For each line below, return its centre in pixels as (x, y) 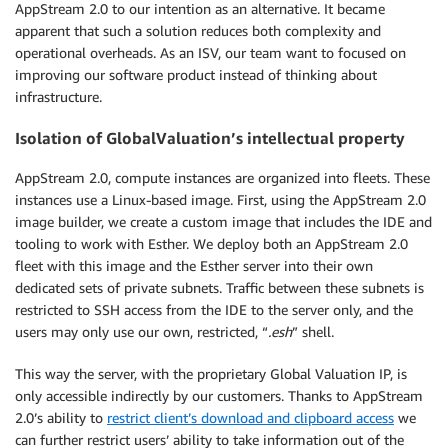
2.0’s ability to (61, 418)
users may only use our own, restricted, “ (141, 332)
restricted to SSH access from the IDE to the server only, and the (214, 310)
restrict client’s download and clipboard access (250, 418)
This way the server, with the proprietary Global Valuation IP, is (211, 374)
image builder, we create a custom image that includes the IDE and (223, 222)
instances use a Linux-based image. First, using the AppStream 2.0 (220, 200)
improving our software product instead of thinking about (196, 75)
